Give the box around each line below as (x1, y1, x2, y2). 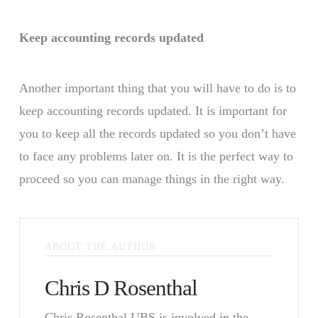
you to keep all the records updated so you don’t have (18, 126, 296, 141)
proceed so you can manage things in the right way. (18, 171, 285, 186)
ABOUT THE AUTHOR (44, 241, 156, 252)
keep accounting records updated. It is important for (18, 103, 287, 118)
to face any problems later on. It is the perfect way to (18, 148, 293, 163)
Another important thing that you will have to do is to (18, 80, 296, 95)
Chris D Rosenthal (44, 275, 197, 300)
